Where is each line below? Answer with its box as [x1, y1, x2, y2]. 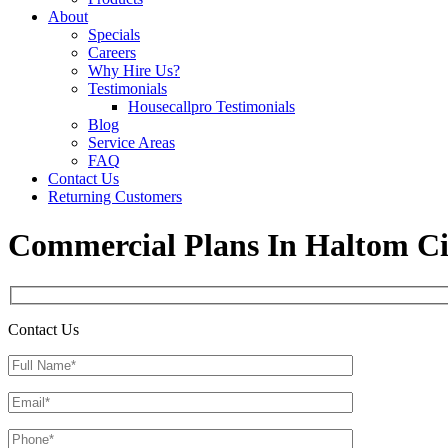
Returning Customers [48, 188, 182, 205]
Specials [88, 26, 140, 43]
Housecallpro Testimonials [128, 98, 295, 115]
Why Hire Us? [88, 62, 180, 79]
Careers [88, 44, 136, 61]
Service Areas [88, 134, 175, 151]
